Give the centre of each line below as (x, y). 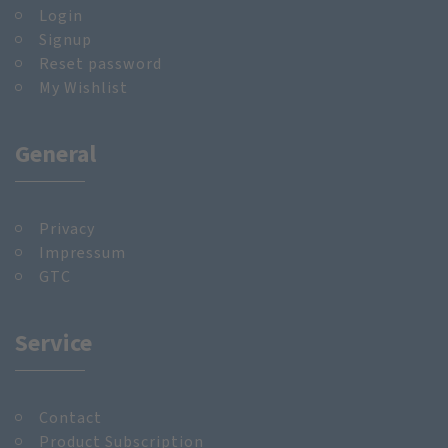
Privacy (67, 228)
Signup (65, 39)
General (55, 153)
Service (53, 342)
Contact (70, 417)
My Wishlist (83, 87)
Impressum (82, 252)
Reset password (100, 63)
